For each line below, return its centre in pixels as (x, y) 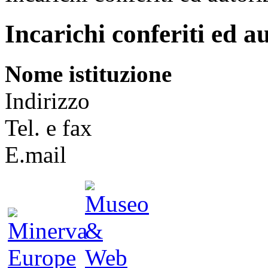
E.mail (36, 154)
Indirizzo (47, 100)
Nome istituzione (88, 74)
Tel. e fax (48, 127)
